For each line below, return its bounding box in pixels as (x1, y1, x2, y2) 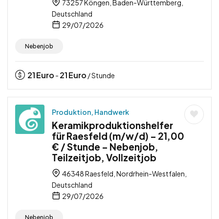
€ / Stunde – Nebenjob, (52, 140, 158, 153)
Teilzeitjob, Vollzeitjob (52, 151, 156, 163)
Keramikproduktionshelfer (52, 119, 173, 131)
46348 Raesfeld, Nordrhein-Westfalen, (61, 169, 187, 178)
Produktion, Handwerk (52, 107, 129, 116)
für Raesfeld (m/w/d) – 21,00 (52, 130, 184, 142)
